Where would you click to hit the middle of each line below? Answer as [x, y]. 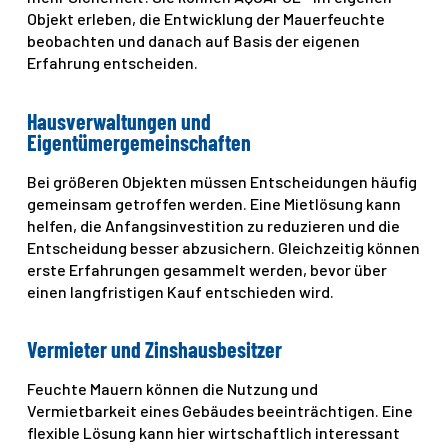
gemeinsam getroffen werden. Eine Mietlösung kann [214, 203]
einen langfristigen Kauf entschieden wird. [181, 291]
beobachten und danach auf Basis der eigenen [194, 41]
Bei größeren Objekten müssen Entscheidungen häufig [222, 181]
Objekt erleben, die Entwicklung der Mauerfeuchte [206, 19]
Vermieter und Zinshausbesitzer [155, 348]
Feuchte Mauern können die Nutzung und [173, 389]
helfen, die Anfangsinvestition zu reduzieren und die [214, 225]
